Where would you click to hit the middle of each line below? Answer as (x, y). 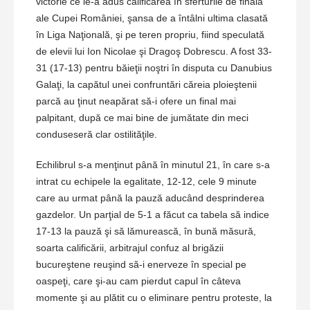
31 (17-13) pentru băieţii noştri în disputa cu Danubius (154, 68)
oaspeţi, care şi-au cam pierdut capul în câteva (138, 281)
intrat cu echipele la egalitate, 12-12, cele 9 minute (146, 182)
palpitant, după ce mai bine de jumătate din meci (142, 118)
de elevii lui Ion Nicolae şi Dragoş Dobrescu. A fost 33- (154, 52)
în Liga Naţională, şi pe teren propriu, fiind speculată (150, 35)
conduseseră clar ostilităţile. (97, 135)
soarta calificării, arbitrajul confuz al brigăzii (130, 248)
